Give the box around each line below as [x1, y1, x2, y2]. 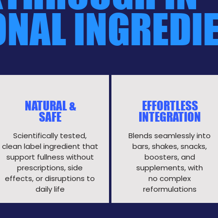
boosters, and [144, 152, 195, 162]
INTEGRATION [139, 109, 201, 124]
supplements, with [136, 163, 203, 173]
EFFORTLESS [142, 98, 198, 113]
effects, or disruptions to [5, 173, 95, 183]
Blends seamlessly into [128, 130, 211, 141]
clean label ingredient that [1, 141, 98, 151]
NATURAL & [24, 98, 76, 113]
